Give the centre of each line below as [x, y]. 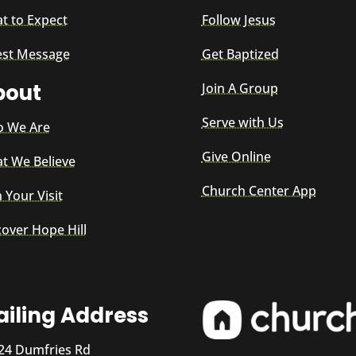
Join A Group [240, 89]
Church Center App [259, 191]
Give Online [236, 157]
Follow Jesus [238, 20]
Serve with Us [242, 123]
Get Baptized [240, 54]
